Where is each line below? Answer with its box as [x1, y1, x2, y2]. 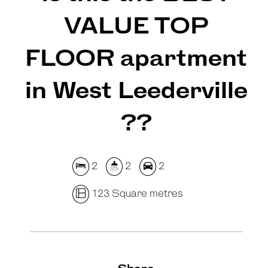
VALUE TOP [63, 14, 209, 40]
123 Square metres [89, 188, 184, 200]
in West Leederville [25, 79, 248, 105]
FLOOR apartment [25, 47, 248, 72]
